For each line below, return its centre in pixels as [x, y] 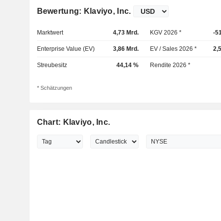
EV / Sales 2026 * [174, 49]
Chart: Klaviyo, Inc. [74, 122]
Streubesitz [52, 65]
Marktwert [50, 33]
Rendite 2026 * [170, 65]
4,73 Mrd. [126, 33]
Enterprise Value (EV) [66, 49]
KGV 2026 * [166, 33]
